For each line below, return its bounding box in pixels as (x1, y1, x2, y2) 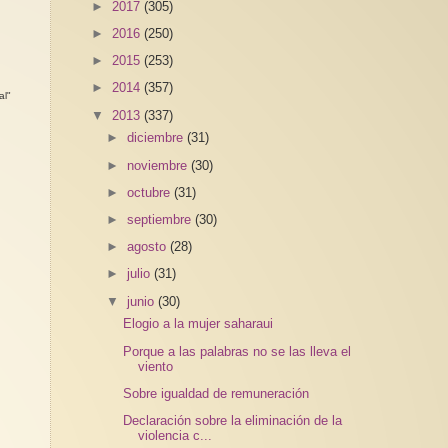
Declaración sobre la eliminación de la (122, 413, 342, 429)
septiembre (127, 211, 196, 227)
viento (137, 358, 173, 374)
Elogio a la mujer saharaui (122, 316, 273, 332)
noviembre (127, 157, 192, 173)
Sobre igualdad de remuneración (122, 385, 309, 401)
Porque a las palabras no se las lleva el (122, 343, 351, 359)
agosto (127, 239, 171, 255)
